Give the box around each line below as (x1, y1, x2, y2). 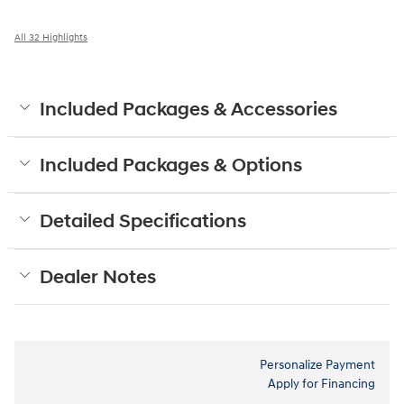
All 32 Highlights (14, 31, 87, 43)
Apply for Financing (268, 375, 375, 391)
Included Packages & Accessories (40, 97, 337, 122)
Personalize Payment (260, 356, 375, 372)
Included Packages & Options (40, 153, 302, 178)
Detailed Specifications (40, 209, 246, 234)
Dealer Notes (40, 265, 156, 289)
